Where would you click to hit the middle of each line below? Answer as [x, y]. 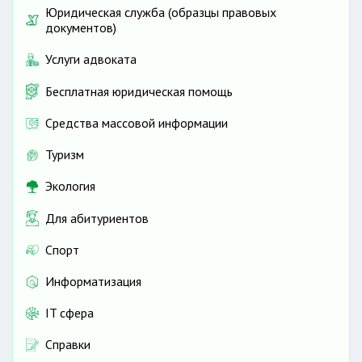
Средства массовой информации [137, 123]
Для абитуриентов [97, 218]
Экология [70, 186]
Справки [68, 345]
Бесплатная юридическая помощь [139, 91]
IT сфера [69, 313]
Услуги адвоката [91, 59]
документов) [81, 28]
